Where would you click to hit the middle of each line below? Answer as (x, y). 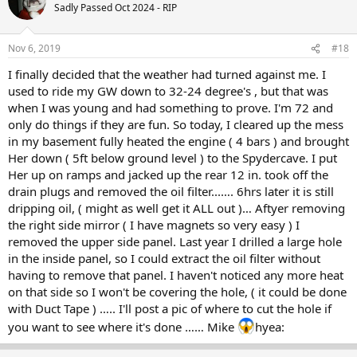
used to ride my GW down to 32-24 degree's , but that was (168, 91)
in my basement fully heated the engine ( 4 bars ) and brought (178, 141)
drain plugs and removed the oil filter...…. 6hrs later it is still (171, 191)
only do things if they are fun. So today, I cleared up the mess (176, 124)
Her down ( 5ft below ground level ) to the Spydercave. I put (173, 158)
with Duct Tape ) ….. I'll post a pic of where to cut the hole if (170, 308)
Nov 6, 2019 (34, 48)
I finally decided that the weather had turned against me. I (167, 74)
